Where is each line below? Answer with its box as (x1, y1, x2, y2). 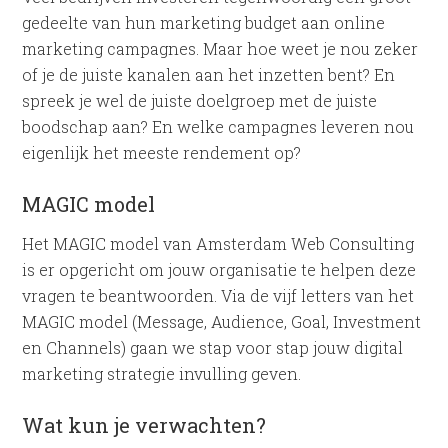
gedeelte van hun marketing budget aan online (22, 11, 386, 33)
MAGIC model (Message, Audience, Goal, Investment (22, 310, 422, 332)
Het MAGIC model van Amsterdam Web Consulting (22, 232, 415, 254)
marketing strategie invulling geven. (22, 362, 306, 384)
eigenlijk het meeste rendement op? (22, 141, 302, 163)
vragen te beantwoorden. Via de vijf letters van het (22, 284, 415, 306)
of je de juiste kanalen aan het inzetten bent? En (22, 63, 396, 85)
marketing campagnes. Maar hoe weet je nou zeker (22, 37, 419, 59)
